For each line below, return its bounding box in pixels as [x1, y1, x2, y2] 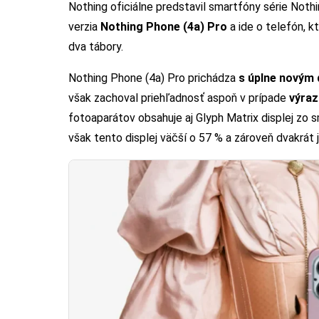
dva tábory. [68, 39, 123, 53]
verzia [68, 19, 100, 33]
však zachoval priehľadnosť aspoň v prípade [68, 90, 289, 105]
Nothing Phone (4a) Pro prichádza [68, 70, 239, 85]
